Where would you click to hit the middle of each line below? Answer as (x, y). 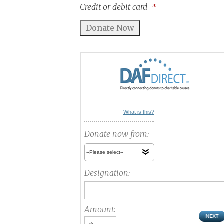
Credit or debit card (113, 7)
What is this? (139, 112)
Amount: (100, 210)
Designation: (107, 173)
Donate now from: (116, 134)
